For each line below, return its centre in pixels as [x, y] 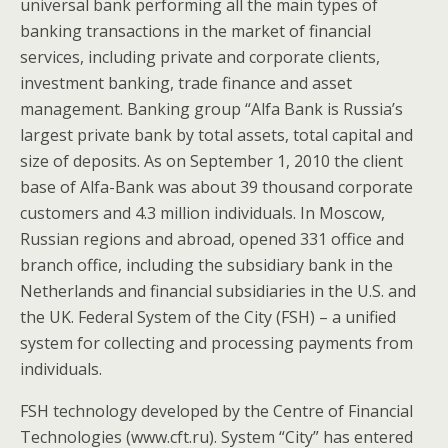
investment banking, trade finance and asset [186, 83]
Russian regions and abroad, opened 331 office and [212, 239]
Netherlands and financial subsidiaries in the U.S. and [218, 291]
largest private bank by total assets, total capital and [216, 135]
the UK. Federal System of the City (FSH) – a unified [208, 317]
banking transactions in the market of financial [195, 31]
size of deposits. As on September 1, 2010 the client [211, 161]
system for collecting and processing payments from [216, 343]
